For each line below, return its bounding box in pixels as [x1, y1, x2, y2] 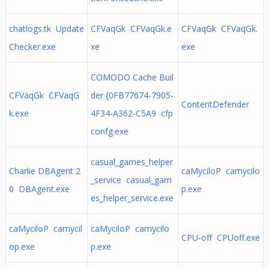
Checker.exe [8, 41, 56, 52]
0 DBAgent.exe [8, 183, 70, 195]
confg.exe [90, 125, 128, 137]
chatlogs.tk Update [8, 23, 84, 34]
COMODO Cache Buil [90, 71, 174, 83]
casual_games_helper [90, 156, 173, 168]
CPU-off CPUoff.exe [181, 232, 260, 243]
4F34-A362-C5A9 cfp [90, 107, 173, 119]
